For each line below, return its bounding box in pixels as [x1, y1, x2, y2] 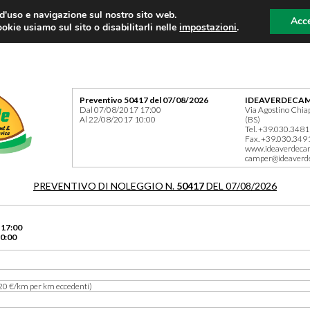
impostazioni [179, 21, 237, 34]
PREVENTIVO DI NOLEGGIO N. [33, 179, 176, 192]
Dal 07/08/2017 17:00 [80, 104, 162, 115]
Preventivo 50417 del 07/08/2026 [80, 94, 209, 105]
